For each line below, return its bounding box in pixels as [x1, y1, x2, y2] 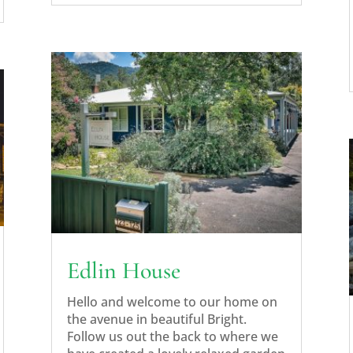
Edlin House [66, 255, 180, 285]
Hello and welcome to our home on [66, 292, 277, 310]
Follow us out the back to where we [66, 327, 278, 345]
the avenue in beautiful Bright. [66, 310, 247, 328]
